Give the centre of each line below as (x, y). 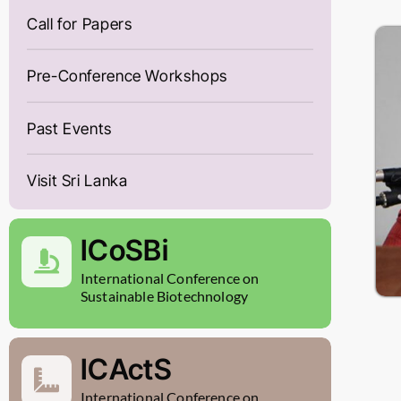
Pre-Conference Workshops (128, 76)
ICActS (126, 370)
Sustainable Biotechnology (165, 296)
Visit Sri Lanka (77, 181)
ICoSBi (124, 251)
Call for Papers (80, 23)
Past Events (69, 128)
